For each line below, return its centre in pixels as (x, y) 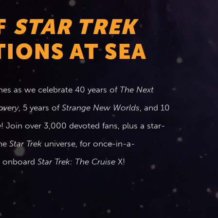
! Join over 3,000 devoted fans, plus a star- (83, 126)
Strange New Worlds (101, 108)
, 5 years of (40, 108)
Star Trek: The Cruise (76, 162)
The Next (137, 90)
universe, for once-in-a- (88, 144)
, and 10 (155, 108)
